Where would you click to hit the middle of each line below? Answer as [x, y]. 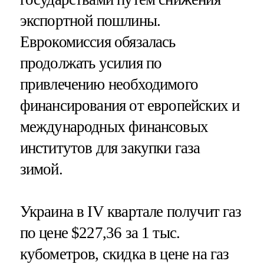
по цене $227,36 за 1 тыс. [100, 232]
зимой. [41, 169]
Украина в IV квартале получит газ [131, 211]
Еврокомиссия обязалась [98, 42]
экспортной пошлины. [90, 20]
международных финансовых [114, 126]
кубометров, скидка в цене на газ [124, 254]
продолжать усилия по [91, 63]
